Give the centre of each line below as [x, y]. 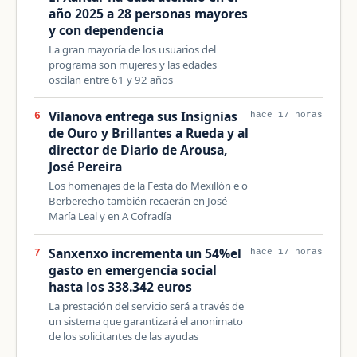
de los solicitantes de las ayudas [123, 336]
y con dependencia [106, 30]
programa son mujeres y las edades [132, 64]
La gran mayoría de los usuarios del [132, 49]
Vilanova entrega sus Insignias [143, 117]
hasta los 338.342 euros [120, 286]
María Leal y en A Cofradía [110, 216]
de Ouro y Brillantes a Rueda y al [148, 133]
